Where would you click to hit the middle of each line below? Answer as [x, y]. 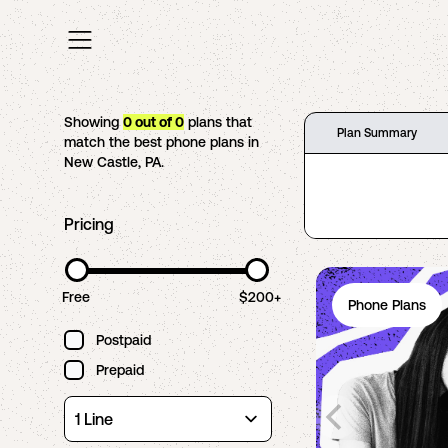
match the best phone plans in [161, 142]
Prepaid [120, 370]
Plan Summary [377, 133]
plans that [218, 122]
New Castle [101, 162]
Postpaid [123, 340]
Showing [93, 122]
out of [153, 122]
